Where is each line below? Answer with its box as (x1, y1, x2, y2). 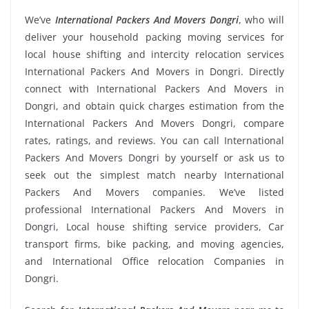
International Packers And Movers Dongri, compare (25, 117, 284, 130)
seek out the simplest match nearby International (25, 168, 284, 182)
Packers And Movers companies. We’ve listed (25, 186, 284, 199)
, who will (238, 13, 285, 27)
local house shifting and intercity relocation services (25, 48, 284, 61)
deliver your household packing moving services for (25, 30, 284, 44)
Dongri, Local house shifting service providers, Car (25, 220, 284, 234)
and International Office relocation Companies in (25, 255, 284, 268)
